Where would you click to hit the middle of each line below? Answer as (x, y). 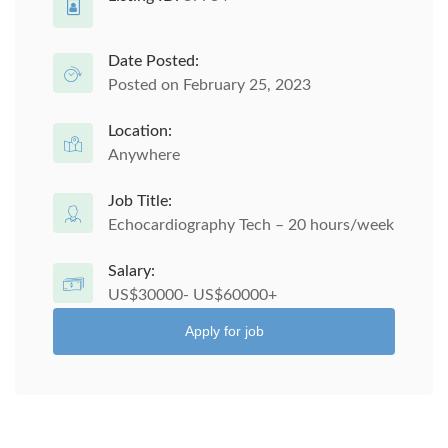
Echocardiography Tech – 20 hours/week (251, 225)
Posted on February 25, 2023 (209, 85)
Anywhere (144, 155)
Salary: (131, 271)
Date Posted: (153, 61)
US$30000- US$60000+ (192, 295)
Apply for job (224, 331)
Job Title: (140, 201)
